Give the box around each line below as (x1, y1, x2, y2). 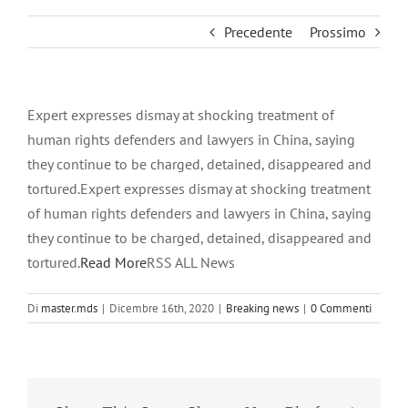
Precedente (224, 23, 292, 42)
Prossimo (310, 23, 366, 42)
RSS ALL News (147, 253, 235, 272)
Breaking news (226, 301, 299, 317)
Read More (80, 253, 147, 272)
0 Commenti (311, 301, 372, 317)
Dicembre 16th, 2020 (109, 301, 214, 317)
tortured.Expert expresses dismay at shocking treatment (27, 179, 371, 199)
